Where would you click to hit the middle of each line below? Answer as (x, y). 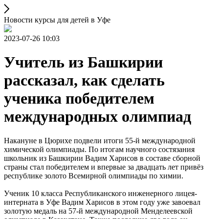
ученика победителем (79, 99)
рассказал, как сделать (84, 80)
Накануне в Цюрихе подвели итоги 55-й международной (100, 140)
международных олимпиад (98, 117)
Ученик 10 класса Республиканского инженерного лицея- (100, 193)
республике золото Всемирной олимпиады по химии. (94, 175)
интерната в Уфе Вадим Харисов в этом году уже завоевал (102, 202)
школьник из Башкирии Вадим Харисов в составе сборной (102, 158)
